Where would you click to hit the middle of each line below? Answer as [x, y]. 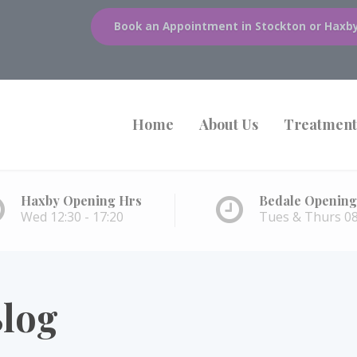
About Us [229, 124]
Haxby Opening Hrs [81, 200]
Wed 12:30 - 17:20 [72, 217]
